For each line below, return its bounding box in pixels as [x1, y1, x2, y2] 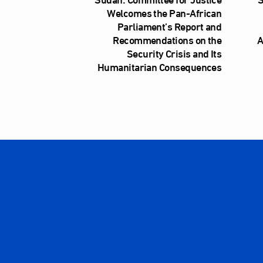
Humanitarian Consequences [97, 56, 222, 77]
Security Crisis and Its [126, 43, 222, 63]
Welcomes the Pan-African [107, 2, 222, 23]
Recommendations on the [113, 29, 222, 50]
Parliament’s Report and [117, 16, 222, 36]
